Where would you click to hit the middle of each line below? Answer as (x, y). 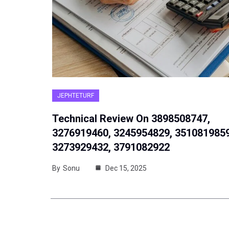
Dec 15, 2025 (125, 168)
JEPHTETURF (76, 95)
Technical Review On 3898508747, (131, 118)
